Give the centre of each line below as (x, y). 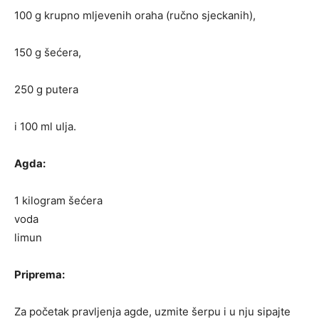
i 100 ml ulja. (45, 127)
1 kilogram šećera (58, 201)
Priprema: (40, 275)
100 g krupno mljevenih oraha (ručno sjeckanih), (135, 16)
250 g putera (46, 90)
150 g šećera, (48, 53)
